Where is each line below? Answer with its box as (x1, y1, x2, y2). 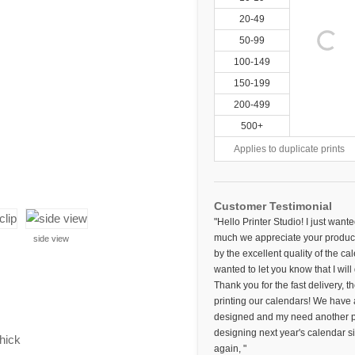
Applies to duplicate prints (234, 143, 345, 155)
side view (33, 234, 69, 243)
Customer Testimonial (214, 200, 332, 212)
